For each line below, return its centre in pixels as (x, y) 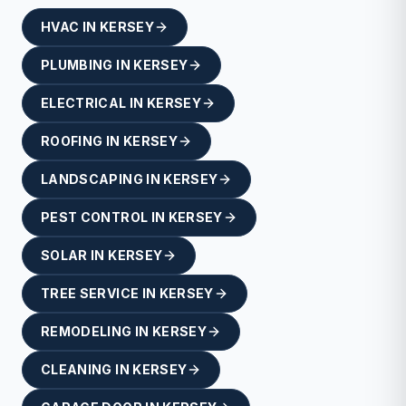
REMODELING (87, 331)
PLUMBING (77, 65)
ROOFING (72, 141)
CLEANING (77, 369)
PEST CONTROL (95, 217)
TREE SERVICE (90, 293)
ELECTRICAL (84, 103)
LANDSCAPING (92, 179)
